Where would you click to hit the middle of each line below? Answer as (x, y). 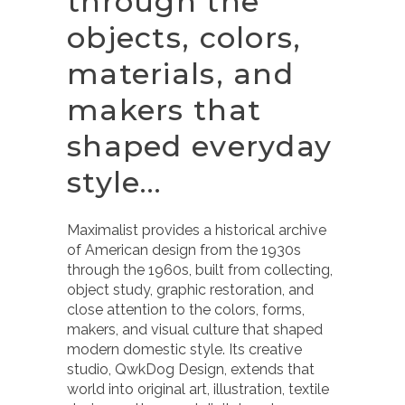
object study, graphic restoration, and (190, 290)
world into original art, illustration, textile (198, 389)
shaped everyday (200, 146)
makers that (165, 110)
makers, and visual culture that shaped (195, 330)
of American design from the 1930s (184, 250)
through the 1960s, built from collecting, (200, 270)
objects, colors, (184, 38)
